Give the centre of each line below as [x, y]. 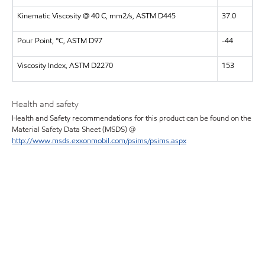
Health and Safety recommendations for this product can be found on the [132, 119]
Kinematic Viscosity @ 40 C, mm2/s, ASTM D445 [96, 16]
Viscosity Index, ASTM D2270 [65, 65]
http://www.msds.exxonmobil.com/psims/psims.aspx [99, 141]
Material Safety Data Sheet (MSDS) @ [74, 130]
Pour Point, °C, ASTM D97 [59, 41]
